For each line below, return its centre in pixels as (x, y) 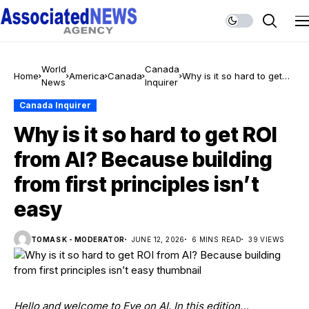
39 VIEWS (267, 239)
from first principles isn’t (137, 184)
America (87, 76)
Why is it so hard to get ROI (146, 134)
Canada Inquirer (55, 105)
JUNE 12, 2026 (158, 239)
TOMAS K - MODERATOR (78, 239)
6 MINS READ (217, 239)
